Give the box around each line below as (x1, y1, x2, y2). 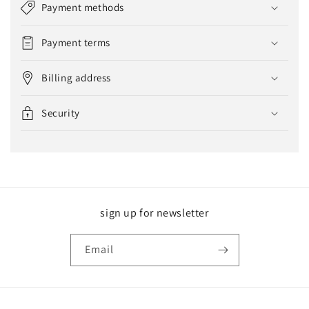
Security (41, 106, 80, 119)
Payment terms (41, 36, 110, 49)
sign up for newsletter (100, 206, 209, 220)
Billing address (41, 71, 111, 84)
